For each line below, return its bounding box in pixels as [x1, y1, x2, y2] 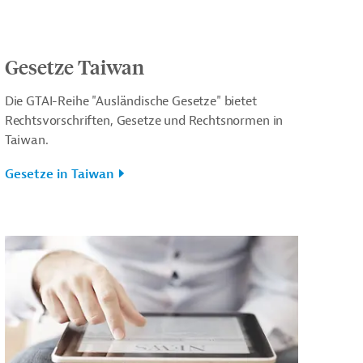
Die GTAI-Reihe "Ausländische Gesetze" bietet [4, 92, 257, 109]
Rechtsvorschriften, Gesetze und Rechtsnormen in [4, 112, 284, 129]
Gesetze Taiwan [4, 53, 144, 79]
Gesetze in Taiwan [4, 165, 114, 182]
